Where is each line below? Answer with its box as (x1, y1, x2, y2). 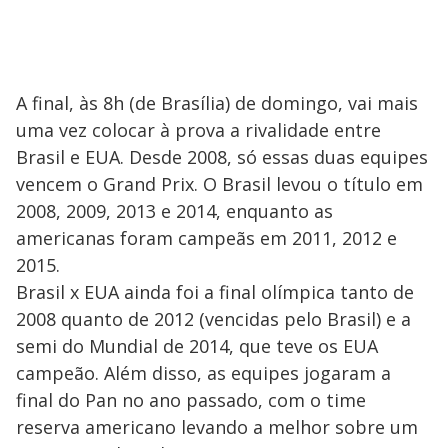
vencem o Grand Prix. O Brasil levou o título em (16, 172, 423, 196)
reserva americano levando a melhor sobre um (16, 415, 418, 439)
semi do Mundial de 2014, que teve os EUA (16, 334, 378, 358)
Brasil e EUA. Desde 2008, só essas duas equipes (16, 145, 428, 169)
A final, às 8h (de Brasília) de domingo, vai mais (16, 91, 418, 115)
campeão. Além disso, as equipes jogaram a (16, 361, 391, 385)
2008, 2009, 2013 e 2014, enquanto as (16, 199, 333, 223)
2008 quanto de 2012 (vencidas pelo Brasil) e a (16, 307, 411, 331)
